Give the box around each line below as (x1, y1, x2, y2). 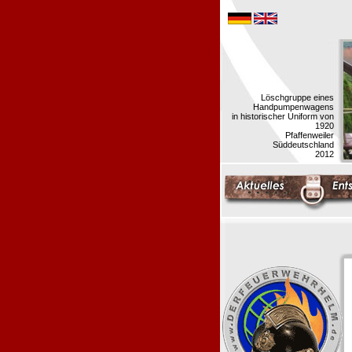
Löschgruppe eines (261, 93, 334, 102)
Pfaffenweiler (285, 130, 334, 140)
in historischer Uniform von (232, 112, 334, 121)
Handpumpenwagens (253, 102, 334, 112)
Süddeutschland (273, 140, 334, 149)
